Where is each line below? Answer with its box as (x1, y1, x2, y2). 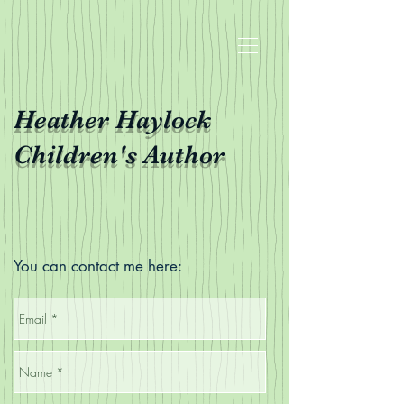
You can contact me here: (14, 256, 182, 276)
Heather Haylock (14, 105, 211, 134)
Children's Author (14, 140, 225, 170)
